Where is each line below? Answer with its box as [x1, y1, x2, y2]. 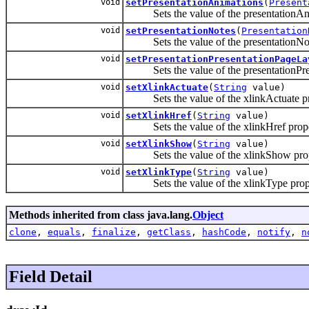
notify [257, 226, 290, 237]
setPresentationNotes [126, 25, 236, 36]
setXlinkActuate [126, 81, 208, 92]
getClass [147, 226, 191, 237]
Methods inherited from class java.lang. [9, 208, 192, 221]
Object [192, 208, 223, 221]
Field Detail [9, 267, 92, 286]
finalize [92, 226, 136, 237]
